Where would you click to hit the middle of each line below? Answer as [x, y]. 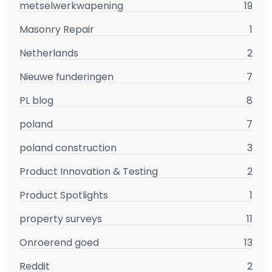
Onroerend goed [59, 242]
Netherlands [49, 53]
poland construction [68, 148]
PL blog [36, 100]
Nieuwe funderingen [66, 76]
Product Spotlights [64, 195]
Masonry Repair [57, 29]
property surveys [61, 219]
